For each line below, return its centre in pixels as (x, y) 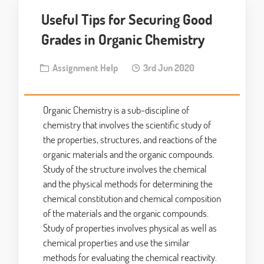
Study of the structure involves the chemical (125, 169)
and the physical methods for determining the (128, 184)
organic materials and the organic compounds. (129, 154)
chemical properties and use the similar (116, 243)
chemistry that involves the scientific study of (127, 125)
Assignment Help (83, 68)
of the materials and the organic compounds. (126, 213)
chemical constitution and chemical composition (132, 199)
